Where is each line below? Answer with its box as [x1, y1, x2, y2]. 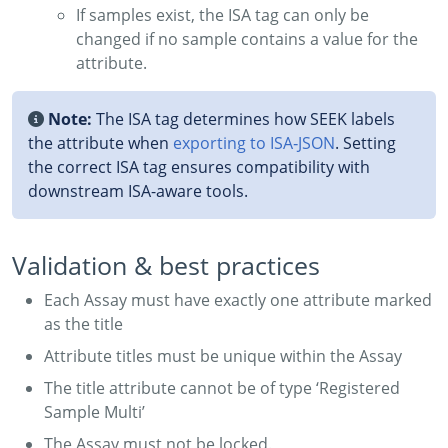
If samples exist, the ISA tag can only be [76, 3, 369, 26]
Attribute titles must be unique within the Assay [44, 344, 402, 367]
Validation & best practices [12, 248, 320, 282]
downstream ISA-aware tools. [28, 179, 248, 202]
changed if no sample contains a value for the [76, 27, 418, 50]
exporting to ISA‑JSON [173, 131, 335, 154]
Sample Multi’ [44, 400, 145, 423]
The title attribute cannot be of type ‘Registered [44, 376, 400, 399]
